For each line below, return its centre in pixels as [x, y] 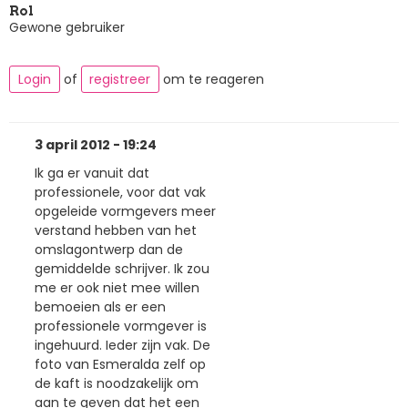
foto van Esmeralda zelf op [120, 365]
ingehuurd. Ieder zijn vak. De [122, 346]
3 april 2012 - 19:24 [96, 144]
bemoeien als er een [100, 307]
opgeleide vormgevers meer [125, 212]
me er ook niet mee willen [117, 288]
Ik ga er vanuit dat [92, 173]
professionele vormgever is [121, 326]
